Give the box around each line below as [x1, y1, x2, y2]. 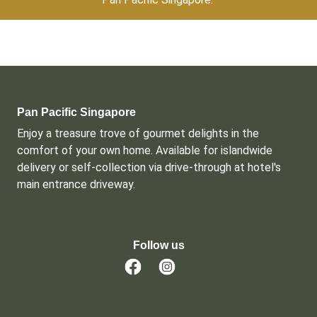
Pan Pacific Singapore [17, 106, 136, 118]
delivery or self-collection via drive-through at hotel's [17, 161, 281, 174]
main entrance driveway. [17, 178, 135, 191]
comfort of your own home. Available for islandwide [17, 144, 272, 157]
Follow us [132, 239, 185, 251]
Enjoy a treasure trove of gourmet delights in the [17, 127, 259, 140]
